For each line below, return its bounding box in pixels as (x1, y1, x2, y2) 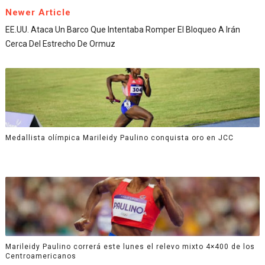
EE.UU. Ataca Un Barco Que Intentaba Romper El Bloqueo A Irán (5, 25, 240, 35)
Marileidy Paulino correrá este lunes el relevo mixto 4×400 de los (5, 242, 255, 251)
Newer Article (5, 7, 71, 18)
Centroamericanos (5, 251, 76, 260)
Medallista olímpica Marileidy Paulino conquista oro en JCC (5, 133, 234, 142)
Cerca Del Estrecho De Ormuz (5, 39, 115, 49)
